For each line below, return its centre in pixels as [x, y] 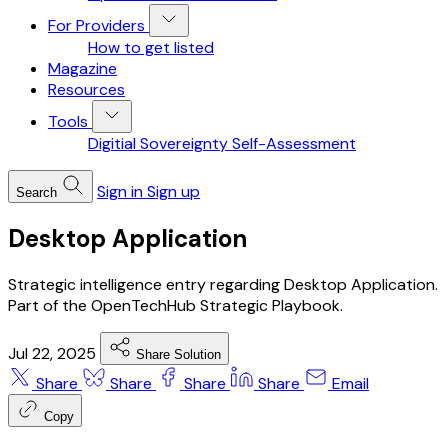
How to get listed [151, 47]
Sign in [120, 191]
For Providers [96, 25]
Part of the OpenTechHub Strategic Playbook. [175, 305]
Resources [86, 89]
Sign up [173, 191]
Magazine [82, 68]
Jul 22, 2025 [54, 353]
